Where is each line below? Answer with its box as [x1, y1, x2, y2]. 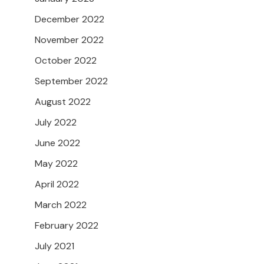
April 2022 [35, 178, 79, 191]
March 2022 [35, 199, 87, 212]
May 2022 [35, 157, 78, 170]
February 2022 [35, 219, 98, 232]
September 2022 [35, 75, 108, 88]
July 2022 [35, 116, 77, 129]
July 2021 [35, 240, 74, 253]
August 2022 [35, 95, 91, 108]
